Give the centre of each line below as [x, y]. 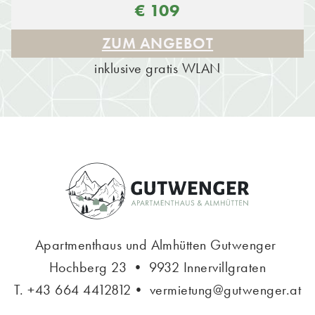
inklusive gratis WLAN [157, 68]
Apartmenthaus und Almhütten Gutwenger [157, 245]
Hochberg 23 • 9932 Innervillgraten [157, 267]
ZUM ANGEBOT [157, 43]
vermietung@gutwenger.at [225, 290]
